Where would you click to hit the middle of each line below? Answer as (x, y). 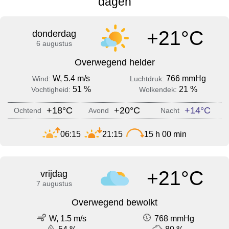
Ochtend (28, 111)
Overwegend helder (114, 63)
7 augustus (54, 184)
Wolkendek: (159, 90)
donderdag (54, 34)
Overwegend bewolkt (114, 203)
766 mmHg (186, 79)
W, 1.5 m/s (67, 219)
